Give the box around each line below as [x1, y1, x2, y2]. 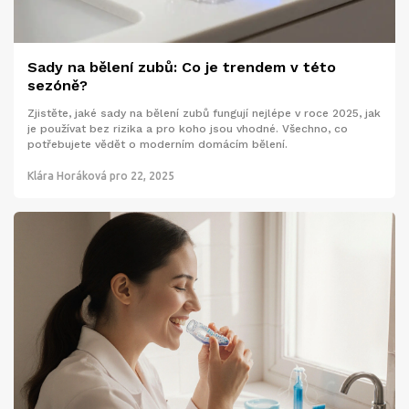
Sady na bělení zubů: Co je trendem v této [27, 58, 336, 77]
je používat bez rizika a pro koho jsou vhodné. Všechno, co [27, 122, 348, 136]
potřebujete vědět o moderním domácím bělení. [27, 138, 288, 152]
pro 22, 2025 [110, 170, 174, 183]
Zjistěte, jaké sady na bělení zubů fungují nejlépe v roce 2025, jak [27, 107, 381, 121]
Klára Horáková [27, 170, 107, 183]
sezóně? [27, 77, 88, 95]
